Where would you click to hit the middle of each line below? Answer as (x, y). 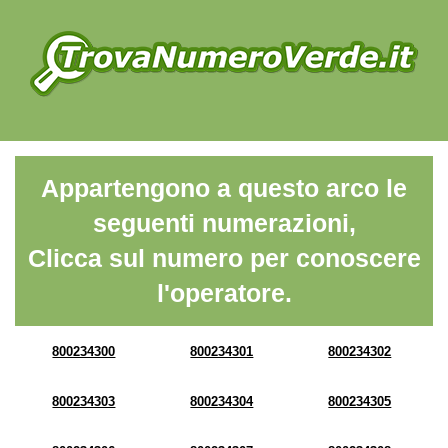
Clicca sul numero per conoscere (224, 258)
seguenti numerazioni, (224, 223)
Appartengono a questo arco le (224, 188)
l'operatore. (224, 293)
